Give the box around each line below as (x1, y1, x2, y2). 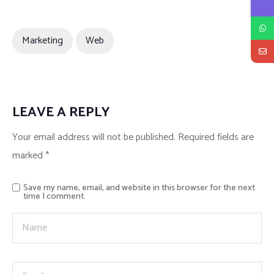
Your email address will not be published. (12, 129, 176, 146)
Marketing (22, 32, 63, 50)
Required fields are (178, 129, 254, 146)
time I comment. (23, 189, 86, 204)
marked (12, 147, 45, 165)
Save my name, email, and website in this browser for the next (23, 180, 255, 196)
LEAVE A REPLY (12, 101, 110, 124)
